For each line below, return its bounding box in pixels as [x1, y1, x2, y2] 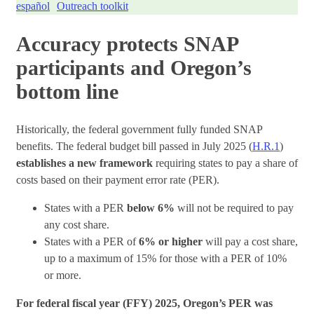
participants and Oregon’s [16, 55, 252, 79]
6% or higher [139, 235, 205, 247]
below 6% [127, 201, 175, 214]
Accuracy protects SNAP [16, 32, 238, 55]
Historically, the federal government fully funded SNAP [16, 123, 262, 135]
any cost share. [44, 218, 112, 231]
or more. [44, 268, 81, 281]
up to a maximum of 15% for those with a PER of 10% [44, 252, 287, 264]
